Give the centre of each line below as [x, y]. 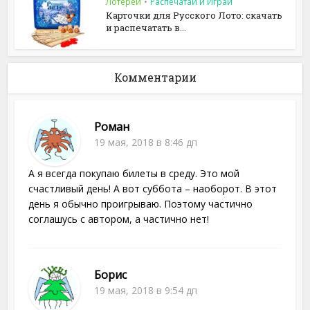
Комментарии [155, 77]
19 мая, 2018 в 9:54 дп [146, 291]
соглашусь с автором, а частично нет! [119, 219]
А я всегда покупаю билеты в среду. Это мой [134, 174]
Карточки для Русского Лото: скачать [194, 16]
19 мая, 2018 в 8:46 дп [146, 143]
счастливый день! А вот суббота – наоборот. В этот [153, 189]
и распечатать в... [146, 28]
